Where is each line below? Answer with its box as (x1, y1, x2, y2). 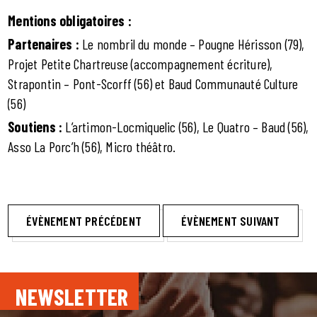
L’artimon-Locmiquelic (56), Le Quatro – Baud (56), (65, 118, 309, 136)
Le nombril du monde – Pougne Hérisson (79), (82, 35, 305, 53)
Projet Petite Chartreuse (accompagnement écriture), (8, 55, 273, 73)
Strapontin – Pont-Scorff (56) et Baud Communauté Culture (8, 75, 299, 93)
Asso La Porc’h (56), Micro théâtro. (8, 138, 176, 156)
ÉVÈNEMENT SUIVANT (181, 213, 280, 229)
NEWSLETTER (16, 282, 129, 311)
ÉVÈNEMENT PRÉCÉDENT (26, 213, 142, 229)
